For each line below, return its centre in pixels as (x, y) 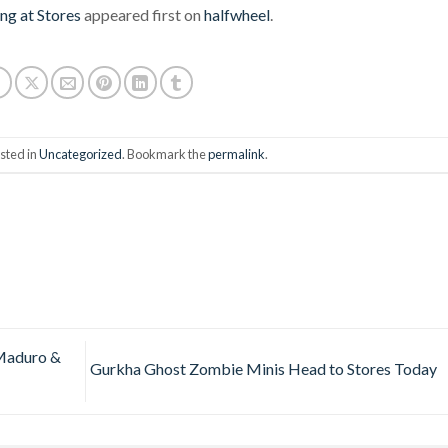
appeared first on (142, 14)
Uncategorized (81, 153)
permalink (237, 153)
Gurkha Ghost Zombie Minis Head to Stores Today (264, 369)
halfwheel (237, 14)
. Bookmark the (165, 153)
